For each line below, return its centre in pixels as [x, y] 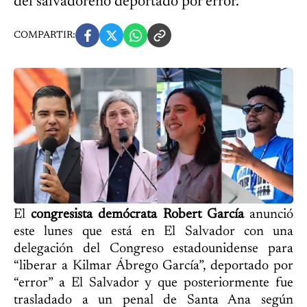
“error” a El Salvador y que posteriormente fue [153, 283]
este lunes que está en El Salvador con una [153, 232]
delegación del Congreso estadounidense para [153, 249]
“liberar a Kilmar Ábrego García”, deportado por [153, 266]
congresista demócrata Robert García [137, 215]
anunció [269, 215]
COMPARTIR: [45, 35]
